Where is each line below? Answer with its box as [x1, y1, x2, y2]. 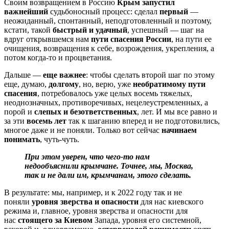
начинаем [162, 126, 197, 135]
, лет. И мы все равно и [137, 107, 217, 117]
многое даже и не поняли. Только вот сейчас [4, 126, 162, 135]
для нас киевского [139, 197, 203, 207]
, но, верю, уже [79, 80, 133, 89]
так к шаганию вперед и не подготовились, [66, 117, 220, 126]
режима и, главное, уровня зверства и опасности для [4, 207, 188, 216]
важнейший [4, 7, 48, 16]
